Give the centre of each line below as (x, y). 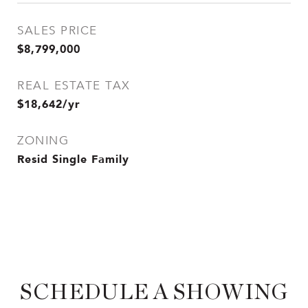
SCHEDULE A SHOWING (154, 292)
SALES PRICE (57, 31)
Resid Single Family (73, 159)
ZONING (43, 141)
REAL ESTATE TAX (74, 86)
